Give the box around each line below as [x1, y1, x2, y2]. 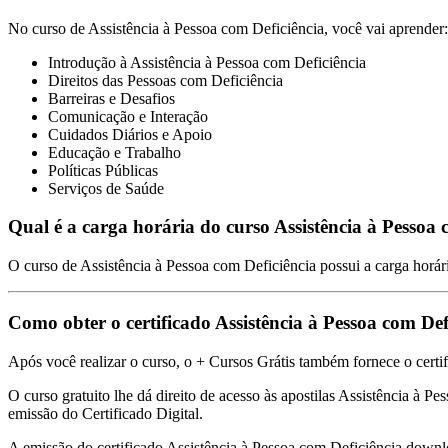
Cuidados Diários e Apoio [48, 125, 212, 143]
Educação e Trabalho [48, 143, 181, 161]
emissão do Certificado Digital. [8, 404, 203, 422]
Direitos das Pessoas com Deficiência [48, 71, 283, 89]
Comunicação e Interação [48, 107, 208, 125]
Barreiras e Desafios [48, 89, 175, 107]
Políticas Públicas [48, 161, 158, 179]
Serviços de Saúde [48, 179, 164, 197]
